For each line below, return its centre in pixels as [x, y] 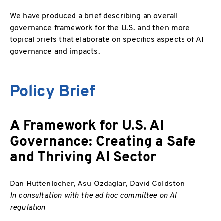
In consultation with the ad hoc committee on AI [93, 195]
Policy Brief [53, 91]
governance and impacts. [55, 51]
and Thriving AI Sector [83, 157]
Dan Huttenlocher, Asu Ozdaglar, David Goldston [97, 183]
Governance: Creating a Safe [103, 141]
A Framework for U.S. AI [87, 125]
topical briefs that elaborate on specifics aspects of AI [107, 39]
